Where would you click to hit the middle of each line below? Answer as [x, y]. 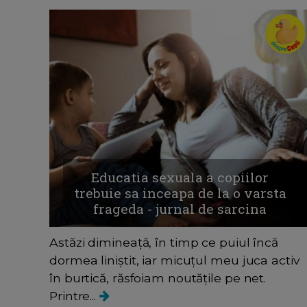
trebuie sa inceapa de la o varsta [180, 193]
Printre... [74, 296]
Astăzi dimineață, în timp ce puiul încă [164, 243]
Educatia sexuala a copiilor [180, 177]
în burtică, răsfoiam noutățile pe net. [158, 278]
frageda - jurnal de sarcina [180, 209]
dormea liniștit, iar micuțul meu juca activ [175, 260]
